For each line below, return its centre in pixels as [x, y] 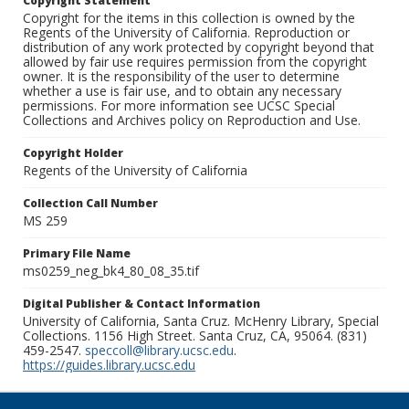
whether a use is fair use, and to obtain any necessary [182, 91]
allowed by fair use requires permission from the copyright [195, 62]
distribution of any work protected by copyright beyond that [199, 47]
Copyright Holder [73, 153]
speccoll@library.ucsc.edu [159, 351]
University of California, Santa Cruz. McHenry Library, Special [201, 321]
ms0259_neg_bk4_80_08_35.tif [111, 271]
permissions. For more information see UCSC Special [179, 106]
